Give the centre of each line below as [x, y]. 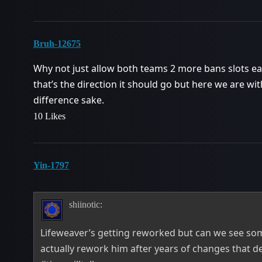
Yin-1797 [51, 165]
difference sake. [69, 100]
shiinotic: [85, 205]
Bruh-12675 [57, 43]
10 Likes [49, 116]
